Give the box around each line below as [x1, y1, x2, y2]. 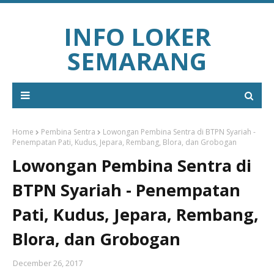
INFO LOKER [63, 20, 211, 53]
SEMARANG [67, 44, 207, 78]
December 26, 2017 [13, 257, 83, 268]
